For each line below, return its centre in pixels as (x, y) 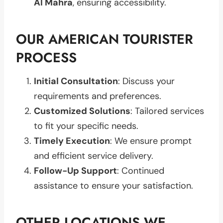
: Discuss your (146, 81)
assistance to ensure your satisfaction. (113, 185)
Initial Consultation (76, 81)
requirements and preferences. (98, 96)
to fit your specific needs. (86, 126)
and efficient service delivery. (94, 156)
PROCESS (46, 57)
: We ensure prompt (151, 141)
